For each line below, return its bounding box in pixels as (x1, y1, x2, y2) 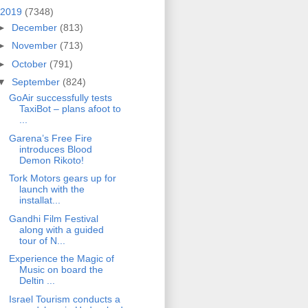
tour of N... (19, 234, 65, 246)
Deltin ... (19, 275, 55, 287)
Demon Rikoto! (19, 154, 84, 166)
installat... (19, 195, 60, 206)
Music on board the (19, 264, 103, 276)
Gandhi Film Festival (8, 212, 98, 224)
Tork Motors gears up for (8, 173, 116, 184)
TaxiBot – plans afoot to (19, 103, 121, 115)
